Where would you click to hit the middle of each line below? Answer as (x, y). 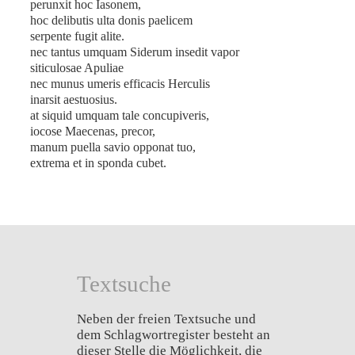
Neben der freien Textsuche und (166, 319)
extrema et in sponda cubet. (98, 163)
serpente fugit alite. (77, 36)
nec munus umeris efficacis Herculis (120, 84)
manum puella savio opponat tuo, (113, 147)
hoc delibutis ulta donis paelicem (111, 21)
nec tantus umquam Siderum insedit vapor (135, 52)
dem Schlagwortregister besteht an (173, 335)
